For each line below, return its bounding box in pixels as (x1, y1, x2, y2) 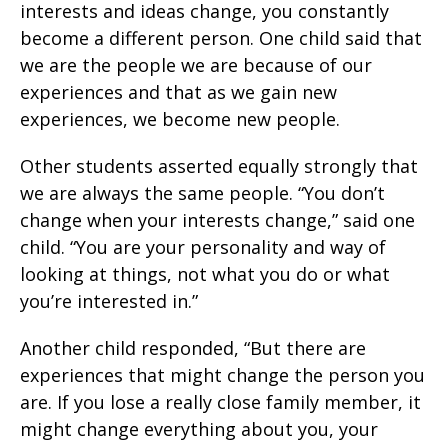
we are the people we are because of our (20, 53, 372, 78)
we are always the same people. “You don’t (20, 181, 385, 206)
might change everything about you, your (20, 417, 378, 442)
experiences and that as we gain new (20, 80, 337, 105)
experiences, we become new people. (20, 107, 340, 132)
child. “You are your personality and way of (20, 235, 386, 260)
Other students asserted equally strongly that (20, 154, 418, 179)
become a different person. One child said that (20, 26, 422, 51)
